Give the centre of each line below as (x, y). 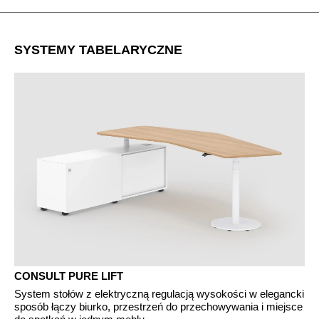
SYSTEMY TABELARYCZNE (98, 49)
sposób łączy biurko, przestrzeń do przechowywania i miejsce (158, 306)
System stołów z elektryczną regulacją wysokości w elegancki (159, 293)
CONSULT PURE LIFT (69, 276)
